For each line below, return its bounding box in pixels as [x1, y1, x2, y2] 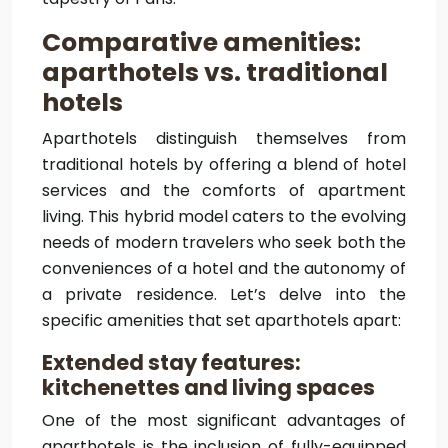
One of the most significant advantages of [42, 409, 406, 432]
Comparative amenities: [42, 25, 361, 60]
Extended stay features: [42, 348, 301, 377]
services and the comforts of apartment [42, 179, 406, 202]
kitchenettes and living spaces [42, 373, 375, 402]
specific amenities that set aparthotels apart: [42, 309, 401, 332]
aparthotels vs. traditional [42, 55, 388, 90]
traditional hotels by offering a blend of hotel [42, 153, 406, 176]
